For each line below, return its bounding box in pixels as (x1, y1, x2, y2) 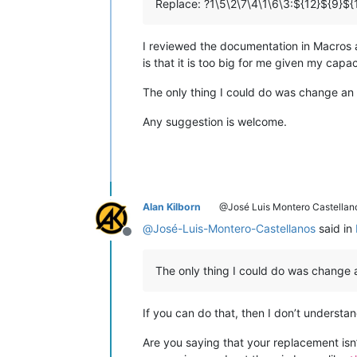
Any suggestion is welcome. (143, 114, 287, 128)
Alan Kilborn (143, 200, 201, 213)
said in (316, 221, 355, 235)
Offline (126, 231, 166, 248)
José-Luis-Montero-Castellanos (153, 221, 316, 235)
